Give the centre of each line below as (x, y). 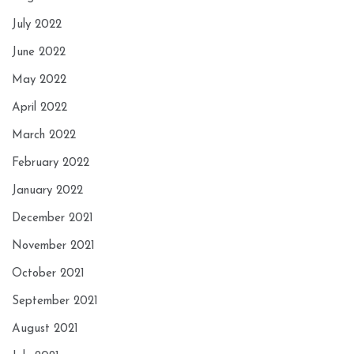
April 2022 (40, 108)
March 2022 (44, 136)
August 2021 (45, 330)
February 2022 (51, 164)
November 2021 (53, 247)
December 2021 (53, 219)
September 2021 (55, 302)
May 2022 (39, 81)
